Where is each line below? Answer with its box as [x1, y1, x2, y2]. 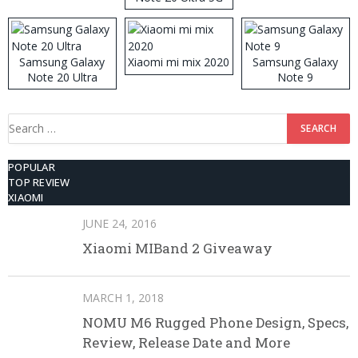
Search [8, 113, 43, 129]
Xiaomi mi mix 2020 [128, 54, 230, 70]
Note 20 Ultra [26, 69, 97, 85]
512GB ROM [146, 4, 212, 20]
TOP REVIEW [8, 174, 70, 189]
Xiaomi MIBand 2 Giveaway [82, 238, 272, 257]
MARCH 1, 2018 [82, 289, 164, 305]
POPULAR [8, 159, 55, 174]
